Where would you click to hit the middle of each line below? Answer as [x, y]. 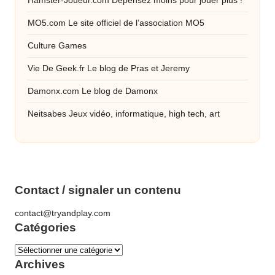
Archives [40, 265]
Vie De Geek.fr [56, 68]
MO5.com [47, 23]
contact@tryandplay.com [63, 213]
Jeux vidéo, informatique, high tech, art [143, 114]
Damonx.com [53, 91]
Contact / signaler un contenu [98, 190]
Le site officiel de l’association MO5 [135, 23]
